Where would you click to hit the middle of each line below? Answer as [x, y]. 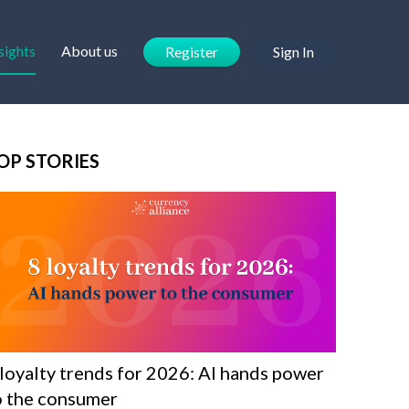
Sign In [294, 52]
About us [89, 51]
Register [192, 52]
